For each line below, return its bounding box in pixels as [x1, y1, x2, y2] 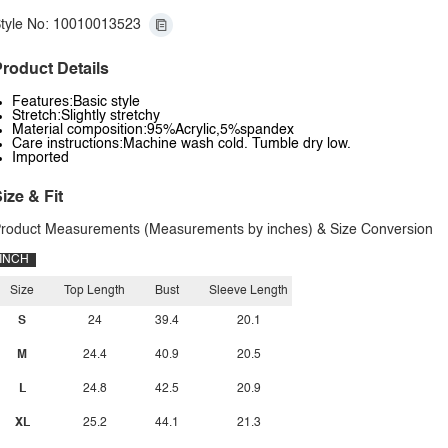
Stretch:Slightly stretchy [12, 109, 160, 123]
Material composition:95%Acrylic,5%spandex [12, 123, 294, 137]
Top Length [64, 285, 125, 297]
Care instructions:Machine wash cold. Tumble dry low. [12, 137, 351, 151]
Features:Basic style [12, 95, 140, 109]
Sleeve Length [209, 285, 288, 297]
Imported [12, 151, 69, 165]
